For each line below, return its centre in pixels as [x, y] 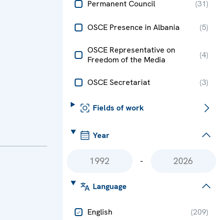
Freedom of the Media [126, 59]
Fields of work [118, 108]
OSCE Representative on [131, 50]
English [100, 212]
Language [110, 186]
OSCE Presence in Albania [134, 27]
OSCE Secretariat [119, 82]
